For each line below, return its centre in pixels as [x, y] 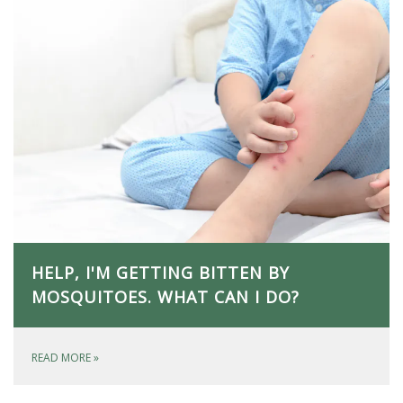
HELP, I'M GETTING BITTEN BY [161, 273]
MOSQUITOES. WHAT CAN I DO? [166, 297]
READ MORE [63, 358]
